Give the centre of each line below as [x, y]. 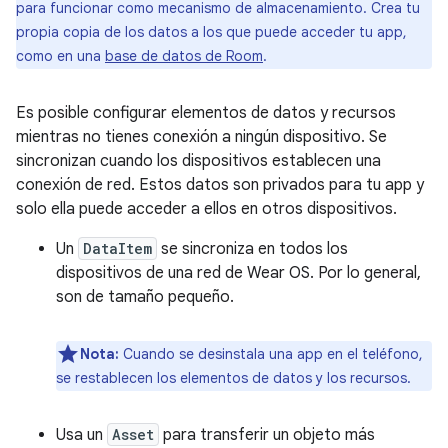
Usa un [81, 435]
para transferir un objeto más [267, 435]
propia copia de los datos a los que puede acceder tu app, [211, 32]
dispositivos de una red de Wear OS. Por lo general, [238, 273]
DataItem [117, 248]
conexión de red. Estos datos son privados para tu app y [220, 185]
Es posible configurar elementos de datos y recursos [206, 113]
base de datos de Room [184, 56]
